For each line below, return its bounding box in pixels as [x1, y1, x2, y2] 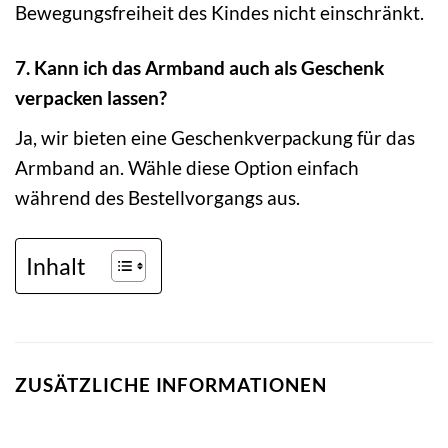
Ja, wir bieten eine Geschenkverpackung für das [15, 125, 415, 149]
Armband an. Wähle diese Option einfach [15, 155, 359, 179]
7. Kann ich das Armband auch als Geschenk [15, 56, 384, 80]
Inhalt [26, 251, 86, 280]
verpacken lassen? [15, 86, 167, 110]
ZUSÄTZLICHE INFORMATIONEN [15, 372, 327, 396]
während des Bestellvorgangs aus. [15, 185, 300, 209]
